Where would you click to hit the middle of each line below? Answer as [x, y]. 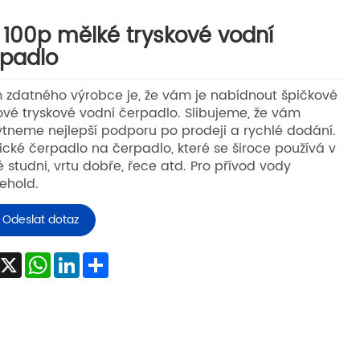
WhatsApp [84, 259]
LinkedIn [105, 259]
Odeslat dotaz [40, 220]
